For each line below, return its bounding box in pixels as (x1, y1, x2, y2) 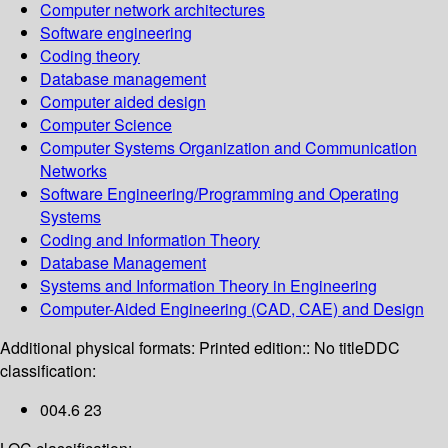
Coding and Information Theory (40, 228, 260, 252)
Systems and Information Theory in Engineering (40, 274, 377, 298)
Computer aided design (40, 90, 206, 114)
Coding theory (40, 44, 140, 68)
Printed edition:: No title (199, 336, 364, 360)
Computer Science (40, 113, 172, 137)
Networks (40, 159, 107, 183)
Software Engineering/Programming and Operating (40, 182, 399, 206)
